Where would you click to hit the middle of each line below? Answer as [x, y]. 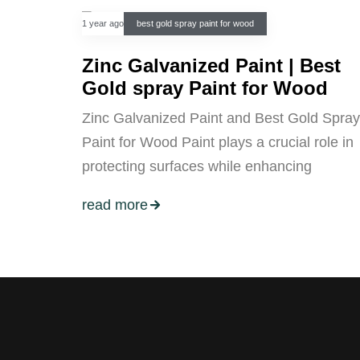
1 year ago [103, 24]
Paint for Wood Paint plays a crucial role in [218, 143]
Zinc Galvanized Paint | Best [211, 66]
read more [115, 205]
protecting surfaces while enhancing [197, 167]
